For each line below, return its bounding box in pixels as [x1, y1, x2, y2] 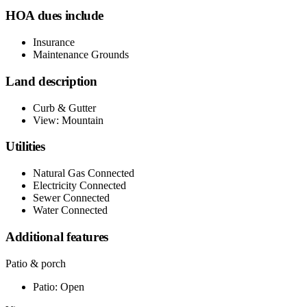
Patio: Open [33, 280, 84, 293]
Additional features [5, 229, 108, 244]
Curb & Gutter [33, 101, 96, 114]
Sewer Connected [33, 192, 110, 204]
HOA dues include [5, 8, 104, 23]
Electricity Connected [33, 180, 126, 192]
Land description [5, 73, 98, 88]
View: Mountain [33, 114, 103, 126]
